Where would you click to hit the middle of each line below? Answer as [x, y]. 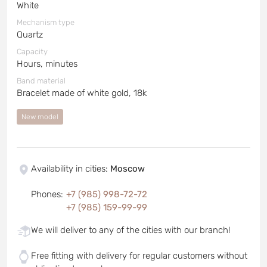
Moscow [128, 168]
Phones [46, 194]
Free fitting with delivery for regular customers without [139, 255]
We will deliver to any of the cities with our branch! [131, 230]
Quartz [30, 34]
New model [40, 117]
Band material [41, 80]
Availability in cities [68, 168]
